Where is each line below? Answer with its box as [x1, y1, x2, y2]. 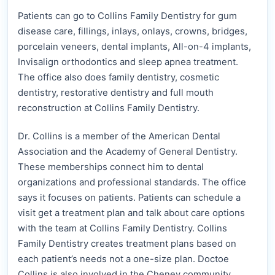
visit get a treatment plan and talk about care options [18, 207, 245, 219]
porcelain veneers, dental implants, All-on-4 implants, [18, 41, 251, 53]
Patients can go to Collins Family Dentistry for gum [18, 10, 237, 22]
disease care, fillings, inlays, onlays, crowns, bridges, [18, 26, 247, 37]
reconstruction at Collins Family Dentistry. [18, 103, 199, 114]
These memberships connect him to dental [18, 161, 204, 173]
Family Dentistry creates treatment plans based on [18, 238, 236, 250]
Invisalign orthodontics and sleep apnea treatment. [18, 56, 238, 68]
